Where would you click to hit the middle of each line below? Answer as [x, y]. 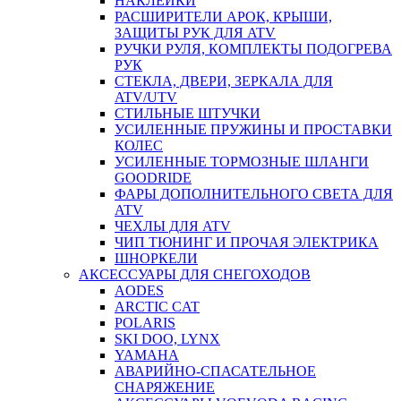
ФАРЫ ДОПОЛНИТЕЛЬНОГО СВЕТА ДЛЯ [254, 194]
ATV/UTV [146, 97]
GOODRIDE [153, 178]
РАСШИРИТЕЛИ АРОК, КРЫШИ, [223, 17]
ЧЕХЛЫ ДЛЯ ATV [173, 226]
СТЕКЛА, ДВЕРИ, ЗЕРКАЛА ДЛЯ [224, 81]
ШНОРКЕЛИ [156, 258]
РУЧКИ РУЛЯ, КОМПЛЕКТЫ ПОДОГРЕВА [253, 49]
